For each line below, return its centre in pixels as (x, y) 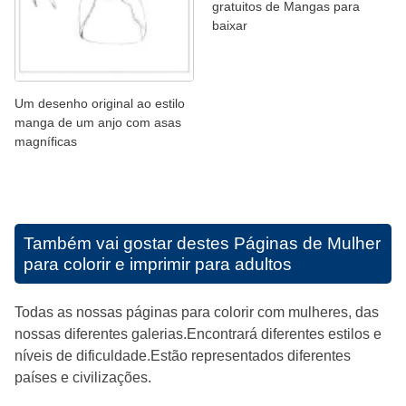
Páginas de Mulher (307, 243)
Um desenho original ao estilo (100, 103)
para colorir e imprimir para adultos (158, 264)
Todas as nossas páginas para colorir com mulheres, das (197, 312)
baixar (230, 26)
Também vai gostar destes (129, 243)
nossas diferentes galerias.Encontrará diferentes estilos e (198, 333)
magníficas (46, 141)
